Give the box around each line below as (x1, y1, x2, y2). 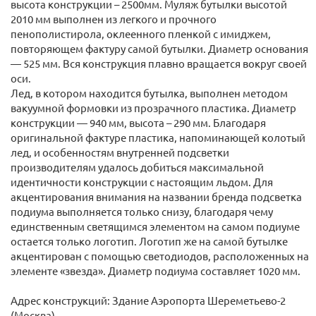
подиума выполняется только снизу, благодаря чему (11, 205, 273, 218)
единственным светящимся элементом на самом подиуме (11, 219, 300, 233)
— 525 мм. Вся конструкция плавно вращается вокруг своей (11, 56, 307, 70)
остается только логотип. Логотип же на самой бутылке (11, 234, 288, 248)
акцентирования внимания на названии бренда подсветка (11, 190, 302, 203)
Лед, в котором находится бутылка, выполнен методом (11, 86, 288, 99)
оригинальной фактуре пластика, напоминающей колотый (11, 130, 305, 144)
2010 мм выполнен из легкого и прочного (11, 12, 217, 25)
